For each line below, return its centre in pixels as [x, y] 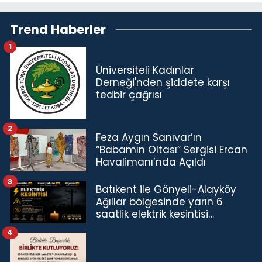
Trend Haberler [58, 29]
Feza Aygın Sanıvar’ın [149, 138]
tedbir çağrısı [129, 94]
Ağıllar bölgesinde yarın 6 [159, 201]
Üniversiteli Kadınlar [145, 70]
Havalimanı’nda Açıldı [151, 162]
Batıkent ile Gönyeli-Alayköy [166, 189]
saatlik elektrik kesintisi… [155, 214]
